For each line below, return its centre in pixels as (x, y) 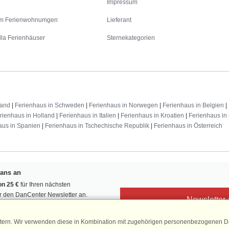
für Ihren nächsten (45, 185)
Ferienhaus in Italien (88, 116)
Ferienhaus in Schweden (50, 106)
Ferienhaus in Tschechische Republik (97, 126)
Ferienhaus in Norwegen (123, 106)
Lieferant (119, 20)
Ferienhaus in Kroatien (152, 116)
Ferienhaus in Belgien (193, 106)
